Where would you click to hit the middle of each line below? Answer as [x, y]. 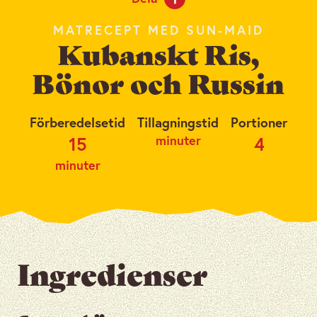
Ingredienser [113, 278]
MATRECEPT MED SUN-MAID [158, 29]
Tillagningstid [178, 122]
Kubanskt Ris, [158, 58]
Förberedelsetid [77, 122]
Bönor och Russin [158, 87]
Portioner [259, 122]
